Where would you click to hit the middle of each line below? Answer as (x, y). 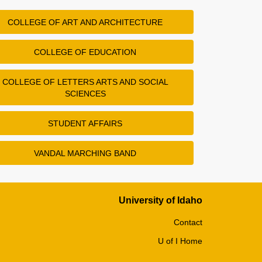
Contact (188, 222)
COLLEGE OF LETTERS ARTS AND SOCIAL (85, 82)
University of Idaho (161, 200)
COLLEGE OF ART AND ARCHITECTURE (85, 22)
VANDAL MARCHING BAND (85, 153)
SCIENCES (85, 93)
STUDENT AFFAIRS (85, 123)
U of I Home (180, 241)
